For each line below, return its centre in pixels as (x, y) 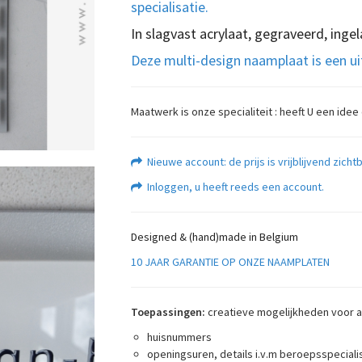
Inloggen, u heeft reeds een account (232, 187)
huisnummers (179, 337)
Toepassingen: (168, 312)
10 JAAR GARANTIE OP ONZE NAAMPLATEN (230, 262)
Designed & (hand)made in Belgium (214, 237)
